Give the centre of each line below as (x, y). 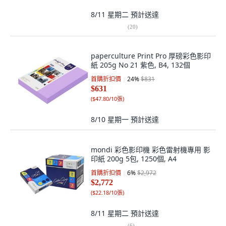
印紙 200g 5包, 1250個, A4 (134, 159)
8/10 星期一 (111, 119)
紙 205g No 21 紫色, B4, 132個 (140, 65)
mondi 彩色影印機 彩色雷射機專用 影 (151, 150)
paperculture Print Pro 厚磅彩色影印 (151, 56)
